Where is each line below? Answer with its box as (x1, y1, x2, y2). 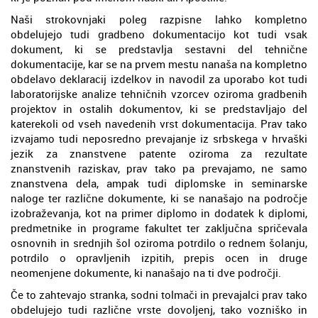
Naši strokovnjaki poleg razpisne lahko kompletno (11, 11, 307, 26)
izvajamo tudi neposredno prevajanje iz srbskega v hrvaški (11, 131, 307, 146)
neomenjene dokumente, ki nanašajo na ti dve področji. (11, 265, 281, 280)
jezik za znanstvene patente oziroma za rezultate (11, 146, 307, 160)
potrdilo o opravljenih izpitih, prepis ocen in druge (11, 250, 307, 265)
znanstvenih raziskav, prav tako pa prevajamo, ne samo (11, 160, 307, 175)
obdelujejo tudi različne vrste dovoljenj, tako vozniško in (11, 302, 307, 317)
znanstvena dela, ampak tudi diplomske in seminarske (11, 175, 307, 190)
